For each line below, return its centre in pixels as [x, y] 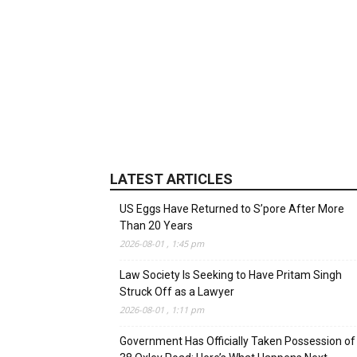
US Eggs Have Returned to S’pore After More [232, 209]
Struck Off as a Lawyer [177, 292]
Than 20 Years [156, 226]
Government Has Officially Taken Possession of [237, 341]
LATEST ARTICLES [171, 179]
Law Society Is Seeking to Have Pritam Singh [231, 275]
